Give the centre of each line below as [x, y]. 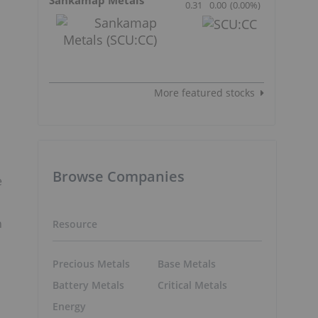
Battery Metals [88, 285]
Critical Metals [192, 285]
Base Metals [186, 264]
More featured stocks [204, 92]
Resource [75, 224]
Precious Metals [91, 264]
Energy [69, 307]
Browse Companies [119, 176]
